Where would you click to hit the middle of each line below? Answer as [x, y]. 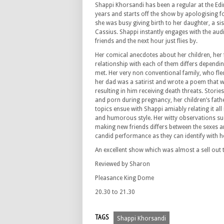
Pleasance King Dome [124, 178]
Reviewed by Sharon [122, 164]
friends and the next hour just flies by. [146, 41]
